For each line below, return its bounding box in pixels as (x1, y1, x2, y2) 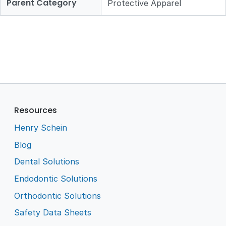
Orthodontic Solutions (14, 190, 101, 201)
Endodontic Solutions (14, 174, 98, 184)
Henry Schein (14, 123, 68, 133)
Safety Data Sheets (14, 207, 92, 218)
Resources (14, 104, 58, 117)
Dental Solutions (14, 156, 80, 167)
